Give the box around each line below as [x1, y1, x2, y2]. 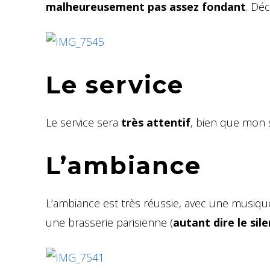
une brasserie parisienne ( [46, 215, 173, 230]
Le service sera [46, 115, 121, 130]
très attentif [121, 115, 190, 130]
